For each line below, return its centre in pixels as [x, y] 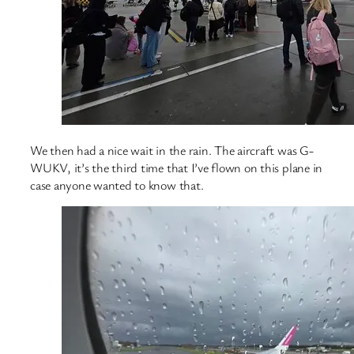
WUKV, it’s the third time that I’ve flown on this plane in [177, 167]
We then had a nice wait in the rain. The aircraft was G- [172, 150]
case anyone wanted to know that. [117, 185]
